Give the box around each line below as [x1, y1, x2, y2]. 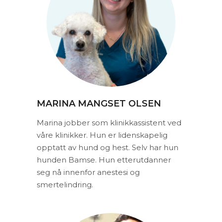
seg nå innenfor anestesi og [37, 167, 140, 177]
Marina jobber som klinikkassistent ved [37, 117, 181, 127]
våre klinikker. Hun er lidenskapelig [37, 130, 167, 140]
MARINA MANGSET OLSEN [37, 98, 161, 109]
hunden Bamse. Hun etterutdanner [37, 155, 171, 165]
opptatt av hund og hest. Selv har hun [37, 142, 178, 152]
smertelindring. [37, 179, 93, 189]
